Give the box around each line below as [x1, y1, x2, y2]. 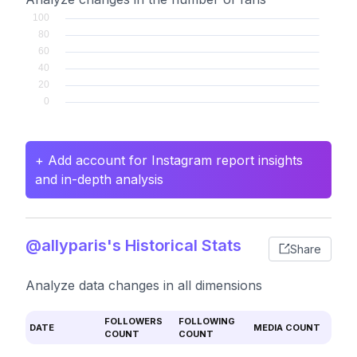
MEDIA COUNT [253, 322, 320, 333]
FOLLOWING [178, 316, 235, 327]
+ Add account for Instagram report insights [35, 152, 303, 168]
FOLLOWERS [104, 316, 163, 327]
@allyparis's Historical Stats [25, 236, 241, 255]
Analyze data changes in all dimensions [25, 277, 262, 293]
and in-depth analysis [35, 171, 163, 187]
